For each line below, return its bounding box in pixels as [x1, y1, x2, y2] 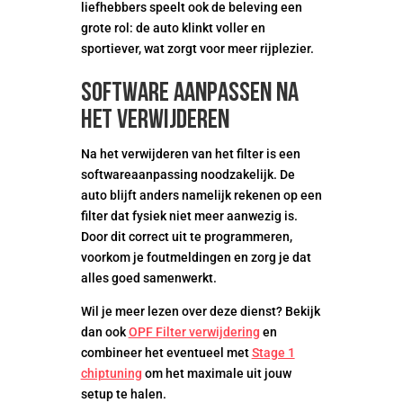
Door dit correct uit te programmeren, [80, 229, 292, 244]
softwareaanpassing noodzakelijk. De [80, 167, 295, 182]
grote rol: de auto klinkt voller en [80, 21, 265, 35]
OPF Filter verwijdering [128, 325, 260, 339]
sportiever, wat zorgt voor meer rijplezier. [80, 41, 314, 56]
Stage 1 [251, 345, 295, 360]
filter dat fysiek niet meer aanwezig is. [80, 209, 298, 223]
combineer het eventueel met [80, 345, 252, 360]
